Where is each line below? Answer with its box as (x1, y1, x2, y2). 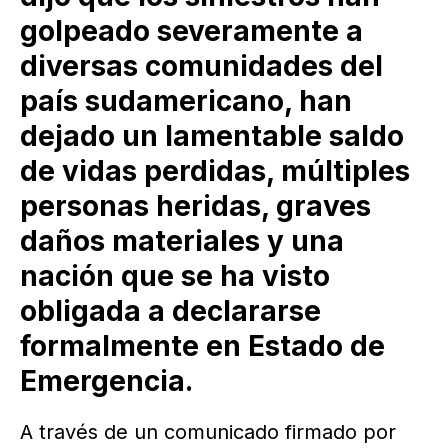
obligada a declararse (20, 293, 321, 328)
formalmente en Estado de (20, 328, 385, 363)
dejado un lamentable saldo (20, 118, 404, 153)
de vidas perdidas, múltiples (20, 153, 410, 188)
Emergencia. (20, 363, 193, 398)
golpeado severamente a (20, 13, 363, 48)
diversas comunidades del (20, 48, 383, 83)
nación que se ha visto (20, 258, 330, 293)
